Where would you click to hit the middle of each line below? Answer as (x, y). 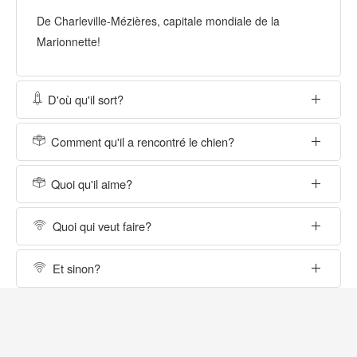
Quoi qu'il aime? (92, 183)
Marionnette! (69, 41)
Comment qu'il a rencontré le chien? (143, 141)
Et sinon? (76, 268)
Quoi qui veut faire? (102, 226)
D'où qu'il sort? (86, 99)
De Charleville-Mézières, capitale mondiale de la (158, 20)
